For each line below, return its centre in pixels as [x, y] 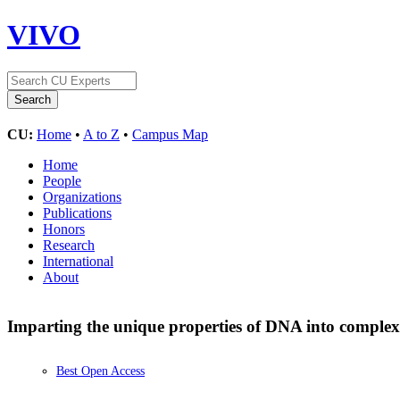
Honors [64, 229]
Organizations [82, 196]
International [78, 261]
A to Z [101, 134]
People [62, 180]
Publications [77, 212]
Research [69, 245]
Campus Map [170, 134]
